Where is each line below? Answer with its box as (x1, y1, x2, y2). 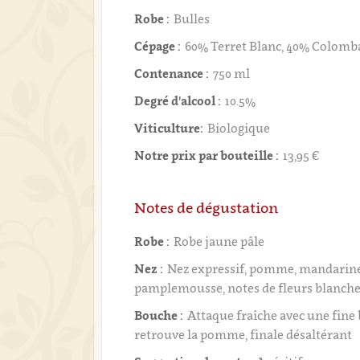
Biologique (207, 121, 271, 135)
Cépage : (134, 39, 182, 53)
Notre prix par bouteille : (134, 148, 280, 162)
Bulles (174, 11, 211, 26)
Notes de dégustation (134, 199, 279, 216)
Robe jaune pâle (174, 234, 265, 248)
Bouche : (134, 308, 184, 322)
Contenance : (134, 66, 210, 80)
